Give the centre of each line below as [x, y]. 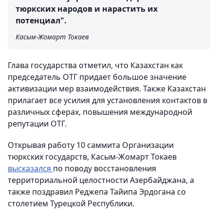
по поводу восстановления [105, 168]
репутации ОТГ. [37, 124]
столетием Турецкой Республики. [71, 203]
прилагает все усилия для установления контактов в [108, 100]
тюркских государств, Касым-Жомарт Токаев [92, 157]
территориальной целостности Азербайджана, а [101, 180]
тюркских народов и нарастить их [87, 9]
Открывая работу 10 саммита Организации [91, 145]
